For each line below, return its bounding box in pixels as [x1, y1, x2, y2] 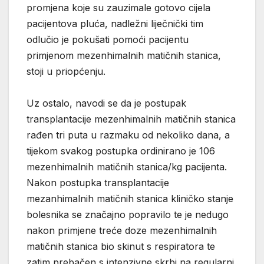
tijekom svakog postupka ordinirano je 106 [27, 144, 215, 157]
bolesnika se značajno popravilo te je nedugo [27, 208, 229, 220]
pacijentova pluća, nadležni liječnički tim [27, 17, 203, 29]
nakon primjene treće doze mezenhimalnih [27, 224, 217, 236]
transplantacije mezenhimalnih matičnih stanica [27, 113, 236, 125]
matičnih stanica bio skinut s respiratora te [27, 240, 215, 252]
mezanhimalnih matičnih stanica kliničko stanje [27, 192, 233, 204]
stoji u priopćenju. [27, 65, 105, 77]
